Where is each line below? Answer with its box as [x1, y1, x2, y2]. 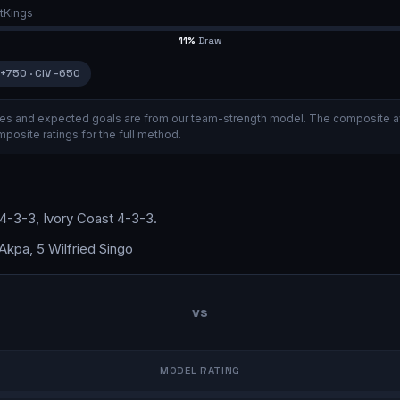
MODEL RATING [159, 363, 241, 377]
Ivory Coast [43, 210, 113, 228]
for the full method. [79, 127, 181, 141]
